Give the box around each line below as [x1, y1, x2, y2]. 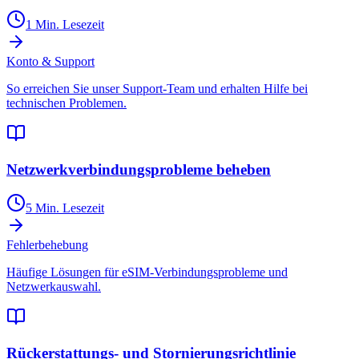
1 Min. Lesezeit [26, 18, 104, 31]
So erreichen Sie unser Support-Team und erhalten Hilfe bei [6, 82, 308, 95]
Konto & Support [6, 54, 95, 68]
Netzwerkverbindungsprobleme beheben [6, 160, 271, 178]
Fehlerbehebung [6, 238, 88, 252]
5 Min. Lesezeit [26, 201, 104, 216]
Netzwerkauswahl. [6, 280, 101, 294]
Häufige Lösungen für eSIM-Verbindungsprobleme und [6, 265, 288, 280]
